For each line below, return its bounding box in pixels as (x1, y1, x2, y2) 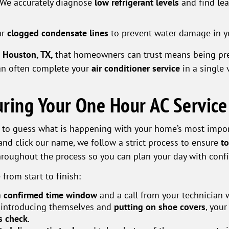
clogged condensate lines (7, 27, 108, 39)
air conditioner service (91, 62, 180, 75)
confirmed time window (4, 189, 98, 201)
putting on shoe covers (114, 201, 206, 213)
